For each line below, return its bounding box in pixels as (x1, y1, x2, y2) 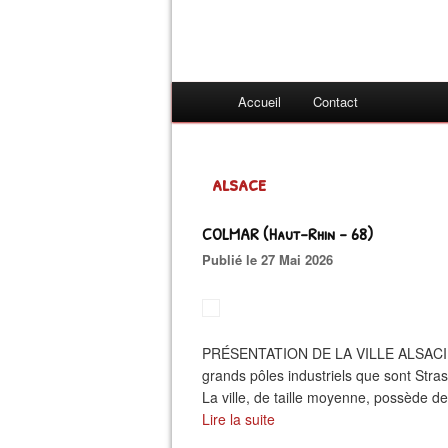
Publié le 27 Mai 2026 (211, 250, 333, 269)
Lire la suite (202, 409, 275, 429)
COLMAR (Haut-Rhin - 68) (202, 221, 373, 246)
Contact (313, 92, 358, 111)
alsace (212, 168, 266, 198)
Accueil (238, 92, 281, 111)
